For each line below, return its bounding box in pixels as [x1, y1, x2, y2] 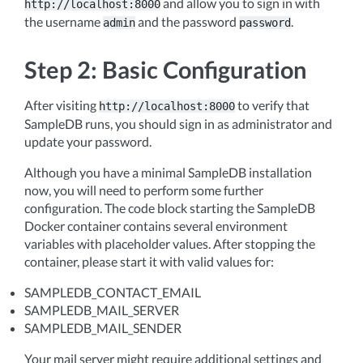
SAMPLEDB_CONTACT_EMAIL [24, 284, 201, 300]
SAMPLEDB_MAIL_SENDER [24, 320, 181, 335]
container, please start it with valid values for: [24, 254, 274, 269]
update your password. [24, 134, 152, 149]
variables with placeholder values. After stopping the [24, 236, 315, 251]
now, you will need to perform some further [24, 182, 263, 198]
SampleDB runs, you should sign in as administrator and [24, 116, 332, 131]
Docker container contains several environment [24, 218, 288, 233]
